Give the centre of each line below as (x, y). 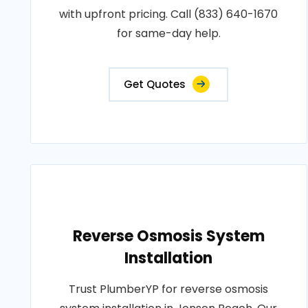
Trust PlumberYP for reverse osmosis (169, 289)
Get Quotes (155, 84)
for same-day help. (168, 33)
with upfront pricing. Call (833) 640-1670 (169, 14)
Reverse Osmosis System (168, 236)
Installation (169, 258)
